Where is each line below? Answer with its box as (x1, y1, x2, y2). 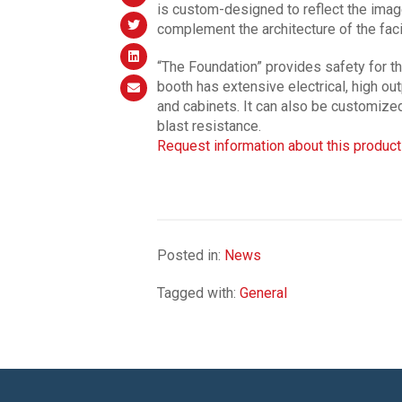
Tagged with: (156, 284, 240, 301)
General (239, 284, 287, 301)
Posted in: (156, 246, 224, 264)
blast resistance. (156, 117, 261, 135)
